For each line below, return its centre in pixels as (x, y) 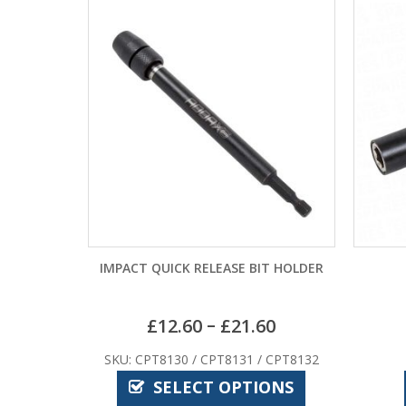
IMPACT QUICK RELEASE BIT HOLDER (211, 267)
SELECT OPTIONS (224, 387)
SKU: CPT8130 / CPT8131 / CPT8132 (211, 359)
